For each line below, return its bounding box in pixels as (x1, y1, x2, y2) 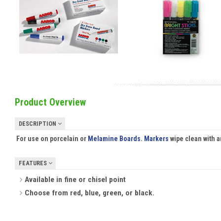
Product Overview (15, 97, 86, 109)
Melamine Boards (87, 134, 141, 143)
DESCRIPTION (18, 119, 58, 127)
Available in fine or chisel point (23, 175, 126, 184)
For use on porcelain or (16, 134, 88, 143)
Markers (144, 134, 169, 143)
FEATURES (18, 159, 48, 167)
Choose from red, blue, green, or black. (23, 188, 155, 198)
